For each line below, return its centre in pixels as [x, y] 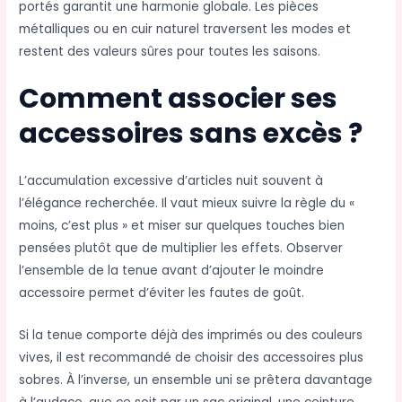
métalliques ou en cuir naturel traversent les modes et [185, 29]
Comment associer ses [179, 99]
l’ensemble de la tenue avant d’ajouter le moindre [172, 271]
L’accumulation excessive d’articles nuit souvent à [171, 181]
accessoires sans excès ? [191, 134]
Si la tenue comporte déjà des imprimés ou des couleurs [191, 336]
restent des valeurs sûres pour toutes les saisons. [170, 51]
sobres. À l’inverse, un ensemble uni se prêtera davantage [196, 380]
